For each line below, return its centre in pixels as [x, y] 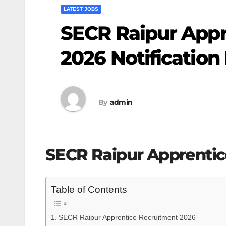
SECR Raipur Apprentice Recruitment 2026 [127, 218]
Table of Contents [89, 190]
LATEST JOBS [81, 9]
